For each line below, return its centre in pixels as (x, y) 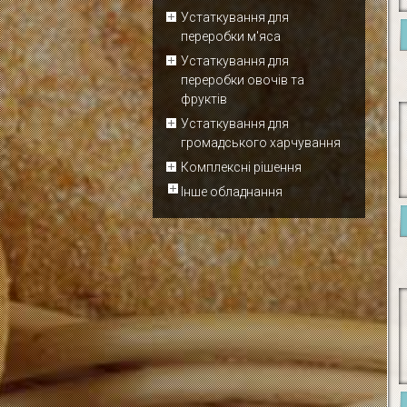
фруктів (204, 99)
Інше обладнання (232, 192)
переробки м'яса (231, 36)
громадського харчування (261, 143)
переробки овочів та (243, 80)
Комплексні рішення (241, 167)
